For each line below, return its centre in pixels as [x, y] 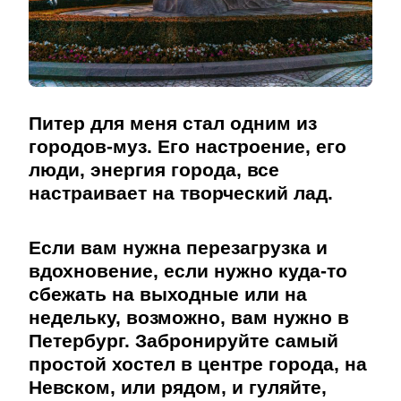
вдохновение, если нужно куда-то [188, 271]
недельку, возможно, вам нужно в [189, 318]
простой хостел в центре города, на [198, 364]
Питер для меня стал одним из [173, 124]
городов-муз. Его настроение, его [188, 147]
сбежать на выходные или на [168, 294]
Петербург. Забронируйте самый [183, 341]
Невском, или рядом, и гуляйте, [178, 388]
